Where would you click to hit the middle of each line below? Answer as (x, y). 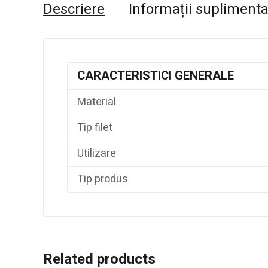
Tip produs (103, 179)
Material (97, 102)
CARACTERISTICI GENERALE (156, 76)
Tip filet (95, 128)
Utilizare (97, 154)
